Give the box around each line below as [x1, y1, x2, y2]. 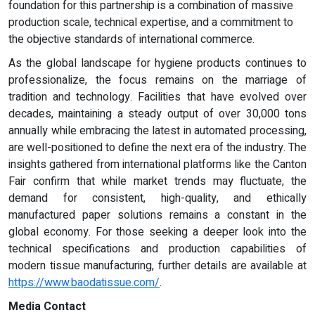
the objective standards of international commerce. [8, 30, 255, 48]
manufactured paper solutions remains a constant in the [8, 206, 307, 224]
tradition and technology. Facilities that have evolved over [8, 88, 307, 105]
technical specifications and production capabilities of [8, 240, 307, 257]
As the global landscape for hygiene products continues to [8, 54, 307, 72]
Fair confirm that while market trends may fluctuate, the [8, 172, 307, 190]
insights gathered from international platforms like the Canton [8, 155, 307, 173]
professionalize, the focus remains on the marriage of [8, 71, 307, 89]
